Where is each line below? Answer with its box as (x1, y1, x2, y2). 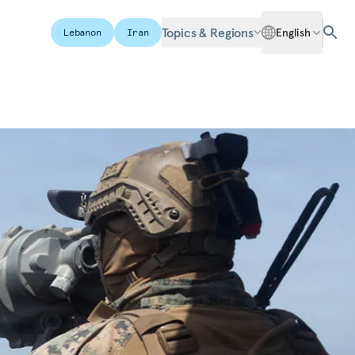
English (275, 25, 311, 40)
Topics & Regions (161, 25, 254, 40)
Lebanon (63, 26, 101, 38)
